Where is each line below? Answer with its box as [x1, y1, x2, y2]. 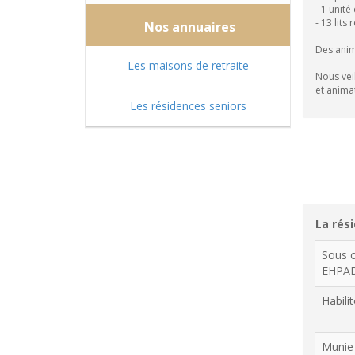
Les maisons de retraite [127, 58, 249, 73]
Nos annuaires [140, 18, 235, 36]
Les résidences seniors [129, 98, 246, 113]
